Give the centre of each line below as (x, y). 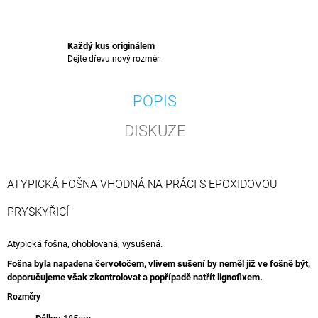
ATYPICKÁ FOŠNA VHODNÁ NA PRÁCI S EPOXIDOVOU (142, 185)
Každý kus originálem (111, 46)
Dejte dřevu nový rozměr (114, 59)
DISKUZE (155, 131)
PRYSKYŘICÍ (38, 212)
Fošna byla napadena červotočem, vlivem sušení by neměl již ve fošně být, (159, 263)
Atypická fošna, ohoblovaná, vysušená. (86, 243)
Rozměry (24, 296)
